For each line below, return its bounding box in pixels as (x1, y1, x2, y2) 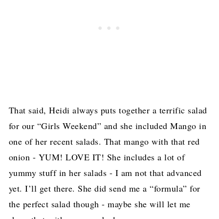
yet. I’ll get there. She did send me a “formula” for (8, 182, 200, 195)
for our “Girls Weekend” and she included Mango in (8, 120, 207, 132)
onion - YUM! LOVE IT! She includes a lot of (8, 151, 185, 163)
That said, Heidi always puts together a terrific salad (8, 104, 207, 116)
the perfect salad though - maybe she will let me (8, 198, 191, 210)
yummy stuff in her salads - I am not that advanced (8, 167, 202, 179)
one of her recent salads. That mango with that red (8, 135, 200, 148)
